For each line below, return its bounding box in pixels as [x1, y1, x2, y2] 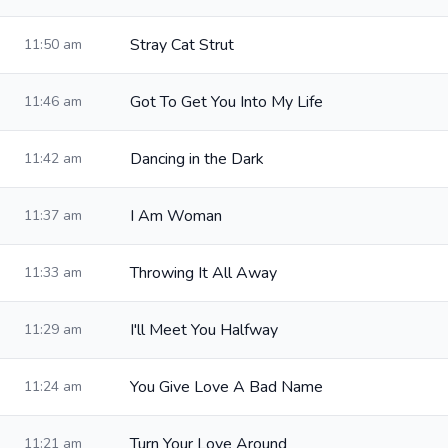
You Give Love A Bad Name [130, 376, 323, 398]
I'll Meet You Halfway [130, 319, 278, 341]
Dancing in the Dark [130, 148, 264, 170]
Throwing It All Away [130, 262, 277, 284]
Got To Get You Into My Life [130, 91, 323, 113]
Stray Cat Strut [130, 34, 234, 56]
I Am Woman [130, 205, 222, 227]
